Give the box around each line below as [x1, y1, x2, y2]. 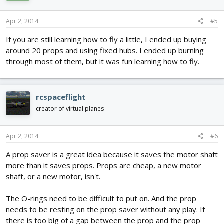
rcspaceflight [36, 92, 86, 102]
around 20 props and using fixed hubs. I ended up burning [6, 45, 204, 56]
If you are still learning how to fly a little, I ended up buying [6, 34, 206, 45]
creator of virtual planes [36, 104, 104, 113]
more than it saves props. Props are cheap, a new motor [6, 160, 201, 170]
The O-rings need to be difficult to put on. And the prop [6, 193, 196, 203]
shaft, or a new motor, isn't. [6, 171, 100, 181]
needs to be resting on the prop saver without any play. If [6, 204, 205, 214]
